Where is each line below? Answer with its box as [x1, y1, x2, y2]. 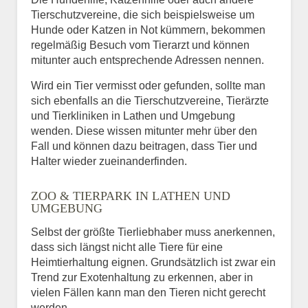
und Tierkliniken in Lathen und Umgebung [31, 109, 235, 122]
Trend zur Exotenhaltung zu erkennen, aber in [31, 271, 253, 283]
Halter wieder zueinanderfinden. [31, 155, 187, 167]
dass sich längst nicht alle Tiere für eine [31, 241, 223, 253]
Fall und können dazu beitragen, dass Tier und [31, 140, 257, 152]
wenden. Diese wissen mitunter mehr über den [31, 124, 257, 137]
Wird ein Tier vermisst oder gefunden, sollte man [31, 79, 265, 91]
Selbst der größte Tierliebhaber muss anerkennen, [31, 225, 275, 238]
